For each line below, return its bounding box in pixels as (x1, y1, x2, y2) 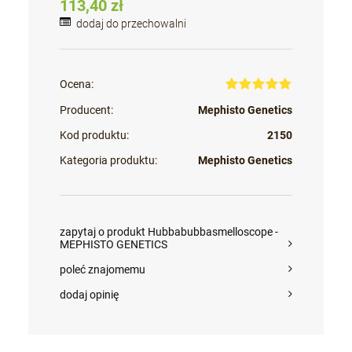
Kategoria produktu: (60, 154, 158, 167)
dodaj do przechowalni (76, 17, 187, 31)
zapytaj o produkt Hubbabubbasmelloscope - (60, 225, 279, 239)
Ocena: (60, 78, 94, 91)
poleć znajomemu (60, 263, 146, 277)
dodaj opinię (60, 288, 119, 302)
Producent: (60, 104, 114, 117)
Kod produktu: (60, 129, 130, 142)
